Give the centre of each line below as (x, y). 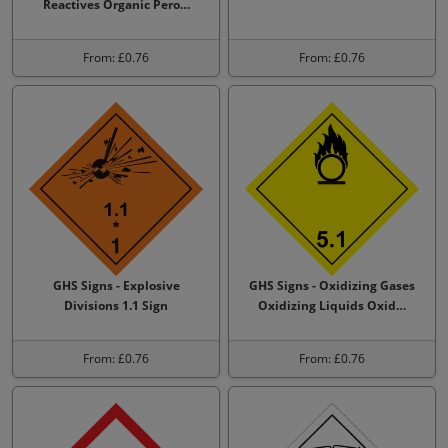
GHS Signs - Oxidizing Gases (332, 285)
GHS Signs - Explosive (116, 285)
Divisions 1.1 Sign (116, 305)
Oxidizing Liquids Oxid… (332, 305)
